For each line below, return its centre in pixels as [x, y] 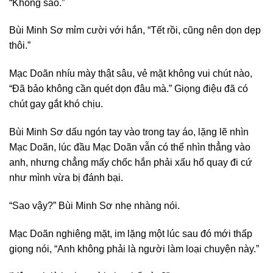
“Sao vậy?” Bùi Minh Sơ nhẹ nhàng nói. [94, 205]
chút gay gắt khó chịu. [56, 104]
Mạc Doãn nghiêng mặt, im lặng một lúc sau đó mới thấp [131, 233]
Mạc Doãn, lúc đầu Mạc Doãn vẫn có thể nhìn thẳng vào [130, 147]
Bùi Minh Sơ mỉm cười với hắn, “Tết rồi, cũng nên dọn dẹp [135, 30]
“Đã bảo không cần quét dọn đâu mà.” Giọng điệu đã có [129, 89]
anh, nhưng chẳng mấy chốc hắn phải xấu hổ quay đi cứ [131, 163]
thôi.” [20, 46]
